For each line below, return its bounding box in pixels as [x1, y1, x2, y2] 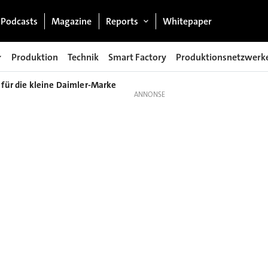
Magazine [51, 14, 92, 28]
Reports [105, 14, 138, 28]
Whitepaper [163, 14, 212, 28]
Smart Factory [108, 50, 166, 63]
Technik [68, 50, 99, 63]
